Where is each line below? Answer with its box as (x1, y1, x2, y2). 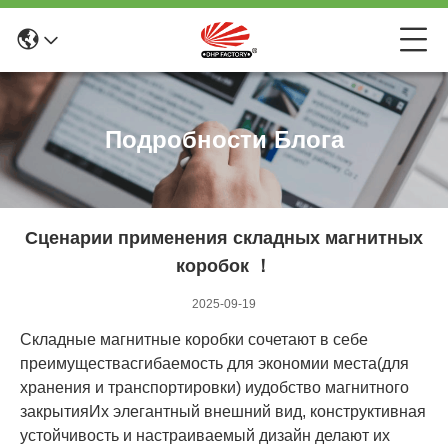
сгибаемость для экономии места (130, 355, 377, 372)
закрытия (20, 403, 89, 420)
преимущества (20, 355, 130, 372)
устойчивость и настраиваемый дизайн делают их (20, 427, 390, 444)
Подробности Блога (104, 126, 344, 153)
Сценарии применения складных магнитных (25, 228, 423, 248)
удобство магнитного (254, 379, 409, 396)
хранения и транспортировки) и (20, 379, 254, 396)
